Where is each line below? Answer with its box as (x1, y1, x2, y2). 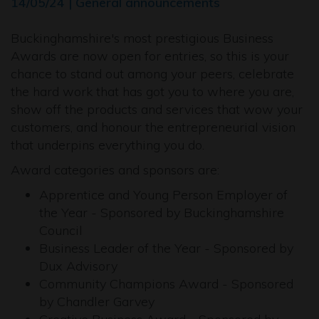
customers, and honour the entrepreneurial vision (11, 119, 296, 135)
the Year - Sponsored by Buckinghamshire (39, 204, 284, 221)
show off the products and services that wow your (11, 101, 303, 117)
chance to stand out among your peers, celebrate (11, 66, 294, 82)
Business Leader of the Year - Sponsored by (39, 240, 293, 256)
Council (39, 222, 83, 239)
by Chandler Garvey (39, 293, 155, 310)
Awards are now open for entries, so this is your (11, 48, 289, 64)
